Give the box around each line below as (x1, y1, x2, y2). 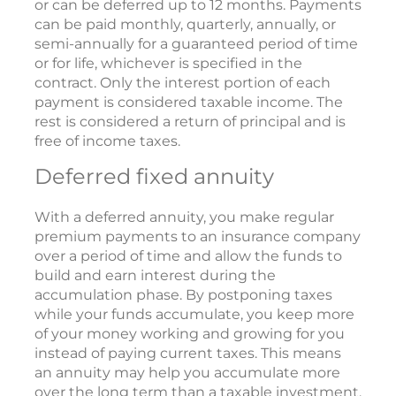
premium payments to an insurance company (34, 228, 361, 246)
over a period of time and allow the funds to (34, 247, 342, 265)
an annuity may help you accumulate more (34, 364, 340, 382)
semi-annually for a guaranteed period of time (34, 35, 358, 53)
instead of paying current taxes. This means (34, 345, 341, 362)
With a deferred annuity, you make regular (34, 209, 334, 226)
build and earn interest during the (34, 267, 276, 285)
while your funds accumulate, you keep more (34, 306, 354, 324)
